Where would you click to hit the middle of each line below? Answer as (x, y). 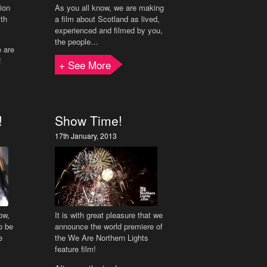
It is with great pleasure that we (109, 215)
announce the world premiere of (109, 226)
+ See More (85, 65)
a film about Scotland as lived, (107, 19)
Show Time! (89, 120)
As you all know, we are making (109, 7)
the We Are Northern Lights (102, 237)
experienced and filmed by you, (109, 30)
